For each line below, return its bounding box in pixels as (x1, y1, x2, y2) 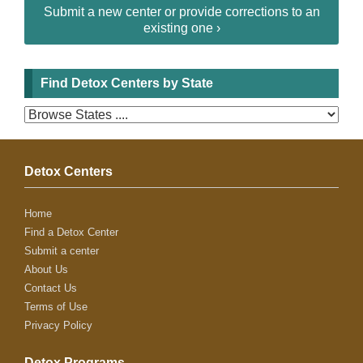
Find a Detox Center (24, 226, 118, 238)
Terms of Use (24, 301, 88, 313)
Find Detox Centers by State (41, 76, 213, 90)
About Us (24, 263, 68, 275)
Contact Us (24, 282, 77, 294)
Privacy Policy (24, 319, 92, 331)
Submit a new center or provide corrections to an (43, 5, 320, 19)
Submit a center (24, 245, 99, 257)
